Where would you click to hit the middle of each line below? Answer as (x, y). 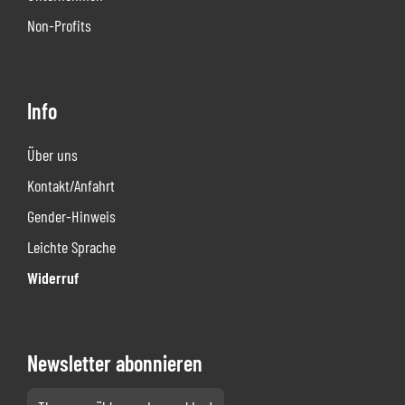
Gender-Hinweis (71, 216)
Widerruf (53, 278)
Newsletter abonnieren (115, 363)
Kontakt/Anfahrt (71, 185)
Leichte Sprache (71, 247)
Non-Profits (59, 25)
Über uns (52, 155)
